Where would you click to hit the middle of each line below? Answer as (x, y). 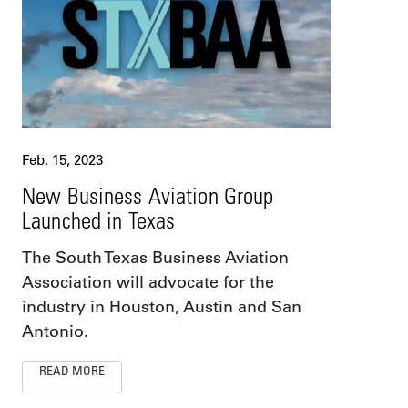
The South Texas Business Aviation (155, 258)
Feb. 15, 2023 (62, 160)
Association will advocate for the (148, 283)
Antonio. (55, 332)
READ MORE (72, 371)
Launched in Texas (99, 220)
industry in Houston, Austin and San (162, 307)
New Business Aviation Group (148, 196)
